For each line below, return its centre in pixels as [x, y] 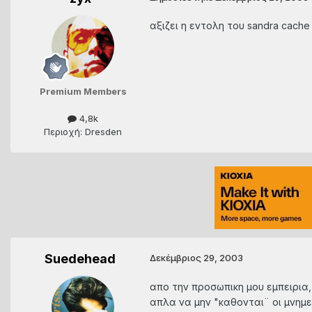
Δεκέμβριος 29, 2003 [196, 258]
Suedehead [80, 259]
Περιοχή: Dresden [83, 132]
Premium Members [83, 92]
